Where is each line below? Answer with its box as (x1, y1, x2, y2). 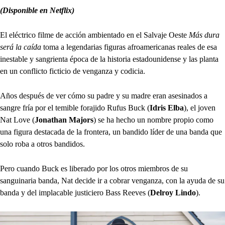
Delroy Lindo (150, 188, 196, 197)
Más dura (189, 31, 219, 39)
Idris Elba (150, 103, 184, 112)
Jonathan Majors (35, 116, 93, 124)
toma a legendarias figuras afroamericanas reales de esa (41, 43, 217, 51)
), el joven (184, 103, 215, 112)
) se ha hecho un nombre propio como (93, 116, 213, 124)
